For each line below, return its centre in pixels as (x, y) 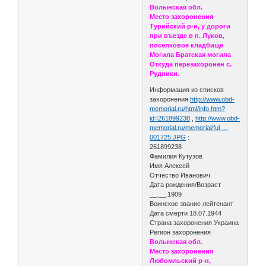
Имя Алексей (171, 166)
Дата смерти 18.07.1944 (187, 213)
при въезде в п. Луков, (187, 36)
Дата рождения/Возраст (186, 185)
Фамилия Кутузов (177, 156)
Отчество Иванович (181, 175)
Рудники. (165, 74)
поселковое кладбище (188, 45)
